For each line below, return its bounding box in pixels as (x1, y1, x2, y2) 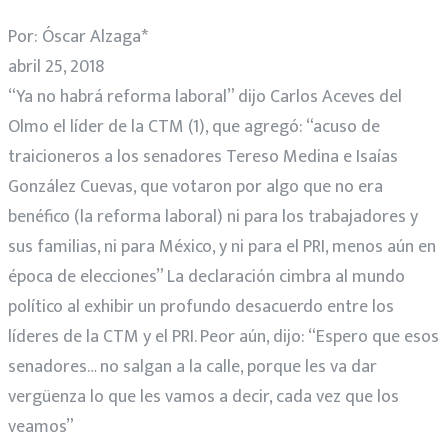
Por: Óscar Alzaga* (8, 21, 148, 52)
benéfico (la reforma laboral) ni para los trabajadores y (8, 201, 418, 232)
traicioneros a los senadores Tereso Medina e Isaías (8, 141, 398, 172)
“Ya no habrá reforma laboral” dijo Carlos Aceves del (8, 81, 402, 112)
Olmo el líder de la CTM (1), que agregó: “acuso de (8, 111, 380, 142)
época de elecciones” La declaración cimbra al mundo (8, 261, 405, 292)
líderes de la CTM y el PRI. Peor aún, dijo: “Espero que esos (8, 321, 439, 352)
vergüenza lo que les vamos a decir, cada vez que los (8, 381, 399, 412)
